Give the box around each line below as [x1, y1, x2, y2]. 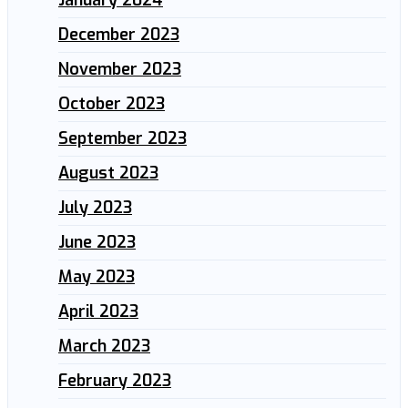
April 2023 [58, 300, 138, 322]
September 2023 [58, 127, 187, 149]
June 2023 [58, 230, 136, 253]
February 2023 [58, 369, 171, 392]
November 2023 [58, 57, 181, 80]
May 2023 [58, 265, 135, 288]
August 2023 [58, 161, 158, 184]
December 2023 [58, 23, 179, 46]
